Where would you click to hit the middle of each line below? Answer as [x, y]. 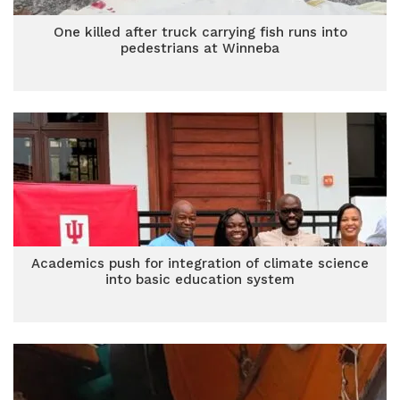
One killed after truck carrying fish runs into [200, 32]
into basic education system [200, 279]
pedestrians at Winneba [200, 48]
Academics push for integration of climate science [200, 263]
